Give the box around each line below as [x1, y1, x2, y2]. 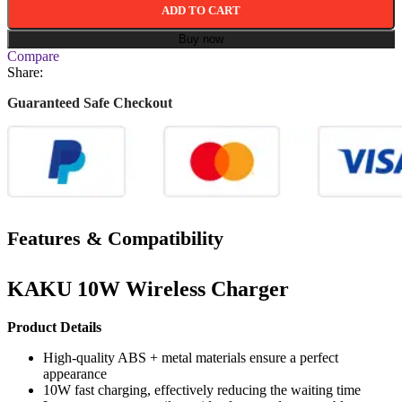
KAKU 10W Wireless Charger [7, 276, 289, 301]
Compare [7, 48, 59, 65]
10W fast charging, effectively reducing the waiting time [43, 381, 361, 398]
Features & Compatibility [7, 227, 223, 250]
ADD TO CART [162, 4, 240, 18]
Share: [7, 65, 43, 81]
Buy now [179, 32, 223, 47]
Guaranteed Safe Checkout [7, 95, 172, 111]
